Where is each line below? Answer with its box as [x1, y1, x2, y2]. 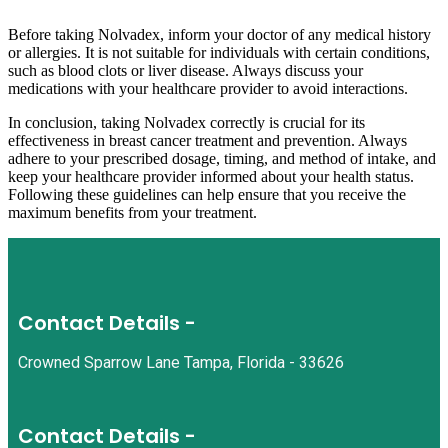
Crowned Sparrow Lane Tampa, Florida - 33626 [18, 353, 344, 373]
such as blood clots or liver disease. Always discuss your [8, 61, 363, 79]
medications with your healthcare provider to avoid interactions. [8, 79, 408, 97]
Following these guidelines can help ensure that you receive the [8, 185, 406, 203]
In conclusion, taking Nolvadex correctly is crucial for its [8, 113, 365, 131]
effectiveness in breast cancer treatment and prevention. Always [8, 131, 407, 149]
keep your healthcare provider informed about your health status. [8, 167, 414, 185]
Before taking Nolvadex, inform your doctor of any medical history [8, 25, 431, 43]
